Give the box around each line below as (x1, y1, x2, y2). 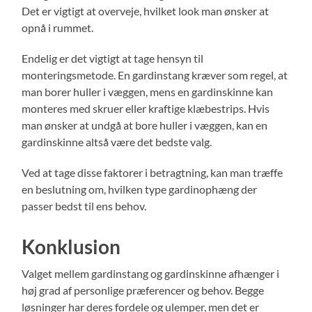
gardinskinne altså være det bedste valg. (22, 134, 212, 148)
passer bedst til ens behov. (22, 198, 147, 212)
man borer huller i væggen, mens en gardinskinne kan (22, 84, 274, 98)
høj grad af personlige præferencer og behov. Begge (22, 283, 265, 297)
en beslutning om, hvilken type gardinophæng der (22, 182, 258, 196)
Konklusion (22, 234, 121, 258)
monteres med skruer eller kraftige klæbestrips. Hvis (22, 101, 270, 115)
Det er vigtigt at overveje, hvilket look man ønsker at (22, 3, 270, 17)
